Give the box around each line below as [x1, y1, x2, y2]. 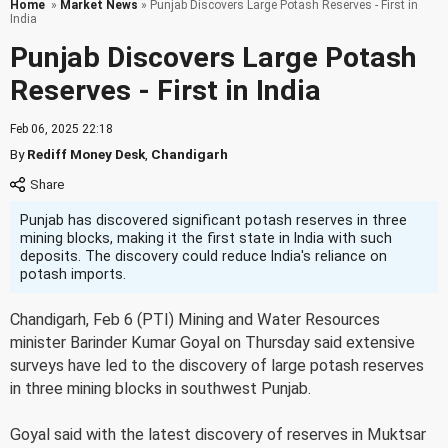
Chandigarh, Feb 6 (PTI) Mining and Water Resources [10, 310, 380, 329]
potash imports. [20, 266, 126, 282]
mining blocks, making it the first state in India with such [20, 230, 392, 246]
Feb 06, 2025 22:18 [10, 122, 113, 136]
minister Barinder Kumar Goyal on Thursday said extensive [10, 333, 415, 352]
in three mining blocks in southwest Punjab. [10, 379, 311, 398]
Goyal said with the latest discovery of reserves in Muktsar [10, 425, 426, 444]
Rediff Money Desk [27, 146, 145, 162]
